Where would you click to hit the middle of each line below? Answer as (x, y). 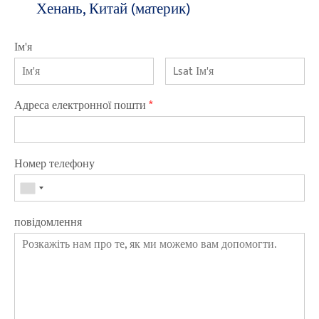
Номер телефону (54, 164)
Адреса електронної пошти (81, 106)
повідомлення (48, 223)
